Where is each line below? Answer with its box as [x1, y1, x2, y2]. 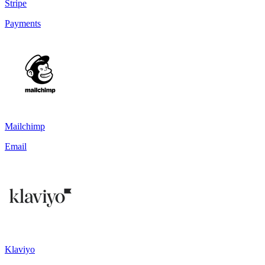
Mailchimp [5, 121, 45, 131]
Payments [5, 18, 41, 28]
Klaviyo [5, 244, 35, 254]
